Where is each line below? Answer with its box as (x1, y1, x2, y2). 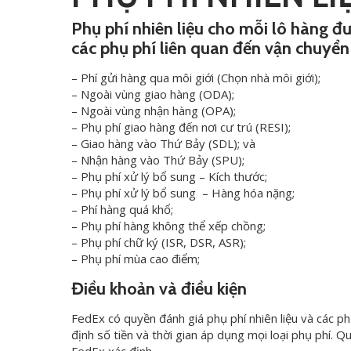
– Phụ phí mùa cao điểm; (71, 251, 201, 266)
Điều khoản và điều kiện (71, 278, 248, 299)
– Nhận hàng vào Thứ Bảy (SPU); (71, 152, 245, 168)
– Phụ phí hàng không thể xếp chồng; (71, 218, 266, 233)
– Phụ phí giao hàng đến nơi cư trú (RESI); (71, 119, 291, 135)
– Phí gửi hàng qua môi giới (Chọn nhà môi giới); (71, 70, 321, 85)
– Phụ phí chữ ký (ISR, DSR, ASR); (71, 234, 247, 250)
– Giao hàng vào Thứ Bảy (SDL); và (71, 136, 256, 151)
